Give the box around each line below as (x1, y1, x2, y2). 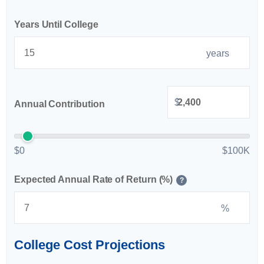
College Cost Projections (14, 237, 165, 252)
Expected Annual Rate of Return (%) (14, 174, 173, 184)
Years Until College (14, 19, 98, 29)
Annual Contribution (14, 98, 105, 109)
